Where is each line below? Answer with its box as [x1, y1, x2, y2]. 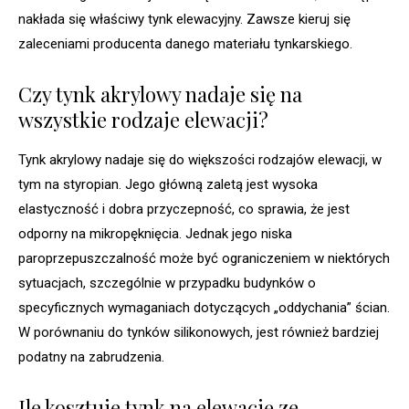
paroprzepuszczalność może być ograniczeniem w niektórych [18, 250, 390, 267]
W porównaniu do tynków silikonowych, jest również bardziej [18, 324, 379, 341]
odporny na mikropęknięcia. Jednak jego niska [18, 225, 292, 243]
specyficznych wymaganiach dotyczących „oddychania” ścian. [18, 299, 390, 317]
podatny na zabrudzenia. [18, 349, 164, 366]
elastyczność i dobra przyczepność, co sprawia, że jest [18, 201, 350, 218]
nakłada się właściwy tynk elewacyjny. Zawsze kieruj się [18, 11, 351, 28]
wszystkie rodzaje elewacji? [18, 106, 268, 134]
